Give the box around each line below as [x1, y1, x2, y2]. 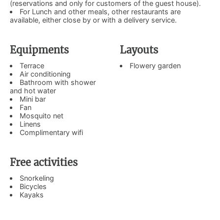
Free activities [10, 156, 78, 169]
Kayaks [20, 190, 44, 199]
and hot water [10, 86, 56, 95]
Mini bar [20, 94, 46, 103]
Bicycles [20, 182, 47, 191]
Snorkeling [20, 173, 55, 182]
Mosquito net [20, 111, 64, 120]
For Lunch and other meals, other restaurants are [20, 7, 181, 16]
